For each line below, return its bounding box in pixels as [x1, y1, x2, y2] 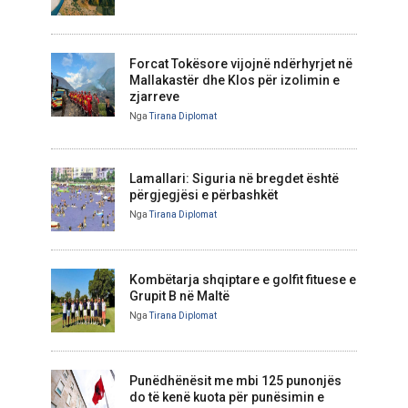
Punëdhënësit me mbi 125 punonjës [129, 372, 342, 388]
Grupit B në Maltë [129, 288, 229, 303]
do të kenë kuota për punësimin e [129, 389, 324, 404]
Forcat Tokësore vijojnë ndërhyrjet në [129, 56, 352, 71]
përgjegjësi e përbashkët [129, 187, 278, 202]
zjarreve [129, 88, 179, 104]
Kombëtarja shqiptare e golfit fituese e [129, 271, 356, 287]
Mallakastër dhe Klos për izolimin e [129, 72, 340, 87]
